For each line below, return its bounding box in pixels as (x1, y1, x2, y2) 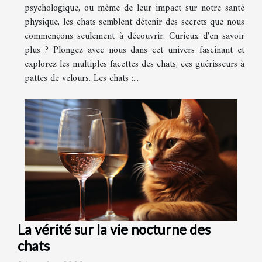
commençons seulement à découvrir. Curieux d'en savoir (25, 28, 244, 45)
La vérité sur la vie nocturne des (18, 221, 211, 238)
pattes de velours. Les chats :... (25, 70, 139, 87)
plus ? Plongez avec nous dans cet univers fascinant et (25, 42, 244, 59)
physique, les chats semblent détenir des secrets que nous (25, 14, 244, 31)
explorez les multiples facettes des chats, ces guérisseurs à (25, 56, 244, 73)
